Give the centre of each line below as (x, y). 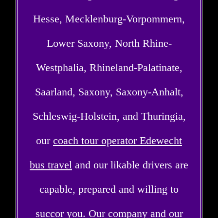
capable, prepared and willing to (109, 189)
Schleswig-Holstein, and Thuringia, (109, 116)
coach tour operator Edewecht (118, 140)
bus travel (51, 164)
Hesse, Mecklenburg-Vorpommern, (109, 18)
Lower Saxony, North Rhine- (109, 43)
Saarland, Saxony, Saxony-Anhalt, (109, 91)
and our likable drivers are (130, 164)
